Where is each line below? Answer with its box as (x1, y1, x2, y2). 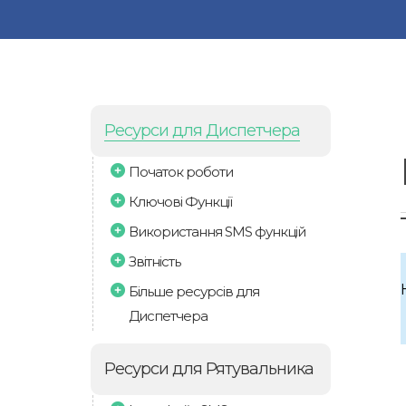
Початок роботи (129, 163, 233, 180)
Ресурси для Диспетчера (104, 121, 300, 140)
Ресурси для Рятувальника (104, 359, 314, 379)
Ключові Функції (129, 193, 232, 210)
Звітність (129, 253, 180, 270)
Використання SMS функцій (129, 223, 305, 240)
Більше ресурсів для (129, 283, 259, 300)
